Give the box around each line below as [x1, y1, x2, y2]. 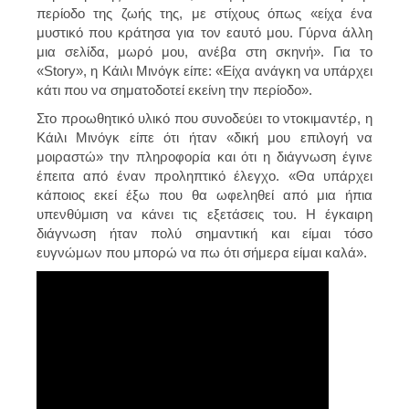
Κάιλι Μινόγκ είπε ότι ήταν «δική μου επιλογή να [37, 129, 372, 145]
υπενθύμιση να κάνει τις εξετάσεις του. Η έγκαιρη [37, 205, 372, 222]
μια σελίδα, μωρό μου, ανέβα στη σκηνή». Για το [37, 43, 372, 59]
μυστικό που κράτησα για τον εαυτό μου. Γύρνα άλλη [37, 24, 372, 40]
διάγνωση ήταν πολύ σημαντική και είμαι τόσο [37, 225, 372, 241]
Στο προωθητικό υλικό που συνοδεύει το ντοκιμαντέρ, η [37, 110, 372, 126]
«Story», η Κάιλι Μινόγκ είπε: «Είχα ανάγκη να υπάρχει [37, 62, 372, 79]
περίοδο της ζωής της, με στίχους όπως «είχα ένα [37, 5, 372, 21]
